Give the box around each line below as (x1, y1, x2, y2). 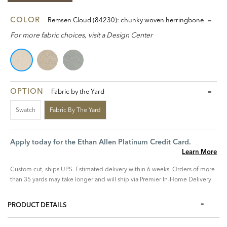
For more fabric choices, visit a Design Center (10, 30, 153, 40)
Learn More (182, 147, 217, 156)
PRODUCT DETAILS (8, 201, 66, 209)
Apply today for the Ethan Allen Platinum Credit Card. (10, 137, 191, 146)
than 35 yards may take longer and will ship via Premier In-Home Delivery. (10, 175, 213, 183)
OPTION (10, 86, 44, 96)
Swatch (16, 106, 35, 113)
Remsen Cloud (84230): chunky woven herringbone (48, 16, 204, 24)
